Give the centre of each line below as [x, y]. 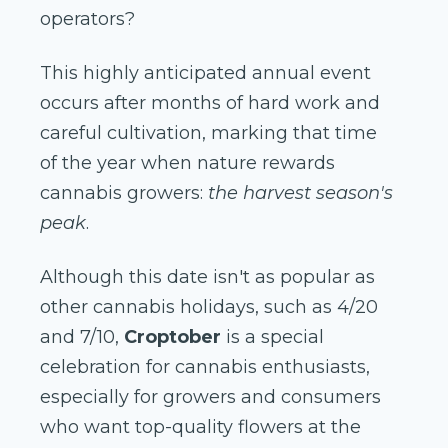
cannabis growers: [124, 193]
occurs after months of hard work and [210, 103]
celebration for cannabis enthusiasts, [205, 367]
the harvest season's [300, 193]
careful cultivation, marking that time [208, 133]
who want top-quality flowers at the [200, 427]
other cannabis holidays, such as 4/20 [209, 307]
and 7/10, [82, 337]
